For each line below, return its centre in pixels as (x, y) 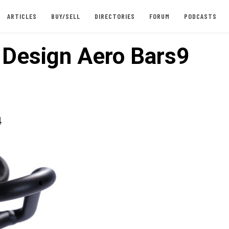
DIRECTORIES (114, 16)
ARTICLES (22, 16)
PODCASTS (200, 16)
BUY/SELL (65, 16)
